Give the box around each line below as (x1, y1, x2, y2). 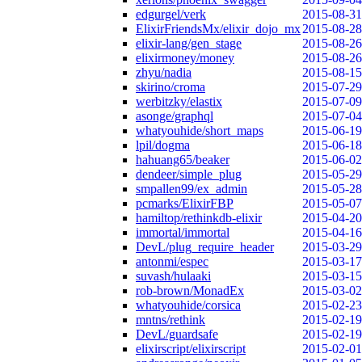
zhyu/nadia (136, 65, 192, 79)
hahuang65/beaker (136, 153, 229, 166)
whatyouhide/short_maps (136, 124, 263, 137)
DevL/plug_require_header (136, 240, 274, 254)
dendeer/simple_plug (136, 167, 242, 181)
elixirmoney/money (136, 51, 234, 65)
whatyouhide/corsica (136, 298, 241, 312)
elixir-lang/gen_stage (136, 36, 242, 50)
